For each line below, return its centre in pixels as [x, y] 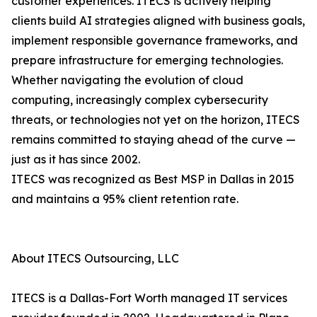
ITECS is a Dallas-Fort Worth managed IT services [149, 298]
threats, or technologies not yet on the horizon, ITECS [156, 120]
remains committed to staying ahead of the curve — [154, 140]
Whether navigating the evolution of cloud [127, 80]
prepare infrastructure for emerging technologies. [147, 60]
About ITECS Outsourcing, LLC [95, 259]
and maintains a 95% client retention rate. [125, 199]
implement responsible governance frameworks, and [155, 41]
